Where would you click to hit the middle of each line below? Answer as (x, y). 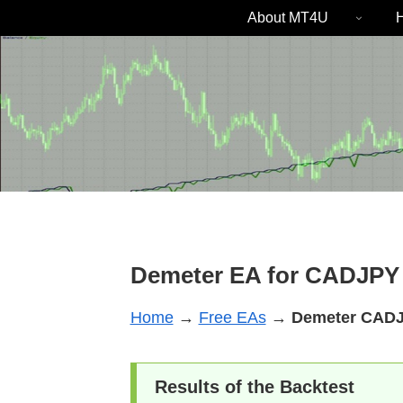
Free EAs (232, 317)
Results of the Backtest (254, 386)
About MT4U (288, 18)
